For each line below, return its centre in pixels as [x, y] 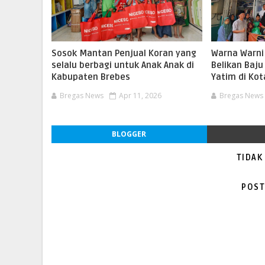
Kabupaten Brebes [91, 77]
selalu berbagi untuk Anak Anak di [123, 65]
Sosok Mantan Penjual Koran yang [124, 53]
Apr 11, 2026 [140, 96]
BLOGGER [129, 134]
